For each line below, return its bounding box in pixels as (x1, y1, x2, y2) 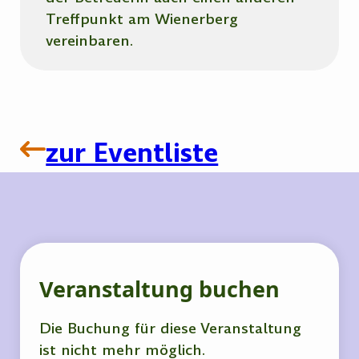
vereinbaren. (46, 30, 134, 51)
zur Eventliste (46, 135, 219, 171)
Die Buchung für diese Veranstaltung (39, 318, 302, 339)
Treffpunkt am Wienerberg (46, 9, 239, 30)
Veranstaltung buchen (39, 274, 280, 305)
